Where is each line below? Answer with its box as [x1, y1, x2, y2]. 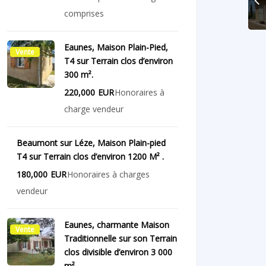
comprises [64, 8, 104, 20]
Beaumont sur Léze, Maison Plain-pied [17, 137, 166, 149]
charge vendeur [64, 103, 124, 115]
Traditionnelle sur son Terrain [64, 233, 178, 245]
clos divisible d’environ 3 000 [64, 246, 173, 258]
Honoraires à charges [67, 169, 150, 180]
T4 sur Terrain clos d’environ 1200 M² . [17, 151, 164, 163]
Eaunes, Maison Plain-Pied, [64, 42, 169, 53]
